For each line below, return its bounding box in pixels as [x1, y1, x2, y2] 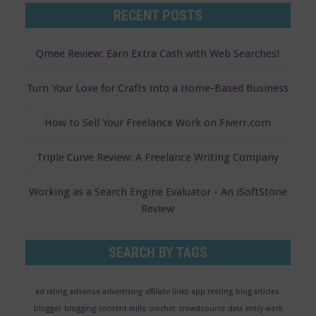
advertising [103, 286, 143, 296]
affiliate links [145, 286, 190, 296]
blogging [63, 303, 96, 313]
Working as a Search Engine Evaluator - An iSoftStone [28, 185, 287, 198]
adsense [70, 286, 101, 296]
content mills [98, 303, 146, 313]
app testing [192, 286, 233, 296]
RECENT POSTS [113, 6, 202, 24]
